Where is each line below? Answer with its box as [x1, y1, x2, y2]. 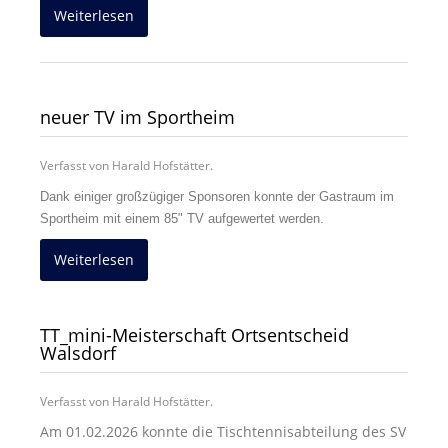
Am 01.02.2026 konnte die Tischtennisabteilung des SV [40, 421, 406, 441]
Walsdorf [40, 340, 116, 365]
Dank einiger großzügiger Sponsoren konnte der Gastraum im [40, 188, 394, 204]
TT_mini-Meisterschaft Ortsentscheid [40, 322, 349, 347]
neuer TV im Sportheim [40, 104, 235, 129]
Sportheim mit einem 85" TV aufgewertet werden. [40, 210, 324, 226]
